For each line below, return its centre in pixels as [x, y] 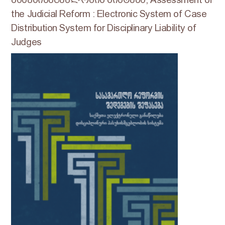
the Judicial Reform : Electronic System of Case [109, 14]
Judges [26, 42]
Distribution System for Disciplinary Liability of [104, 28]
